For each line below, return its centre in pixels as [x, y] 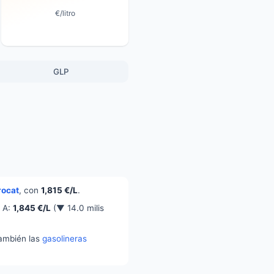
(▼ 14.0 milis [77, 208]
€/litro [65, 13]
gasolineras [65, 239]
